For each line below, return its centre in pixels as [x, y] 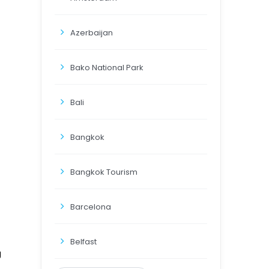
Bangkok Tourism [104, 172]
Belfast [83, 242]
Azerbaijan [92, 33]
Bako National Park [107, 68]
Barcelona [91, 207]
